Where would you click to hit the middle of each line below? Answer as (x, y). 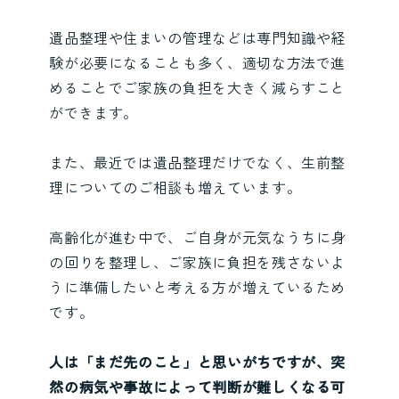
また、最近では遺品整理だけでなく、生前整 (198, 162)
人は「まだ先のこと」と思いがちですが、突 (198, 361)
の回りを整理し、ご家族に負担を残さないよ (198, 261)
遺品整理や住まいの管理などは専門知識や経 (198, 37)
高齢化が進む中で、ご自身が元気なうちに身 (198, 236)
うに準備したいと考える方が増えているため (198, 286)
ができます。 (94, 112)
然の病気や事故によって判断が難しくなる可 (198, 386)
